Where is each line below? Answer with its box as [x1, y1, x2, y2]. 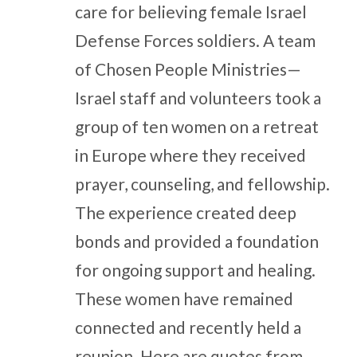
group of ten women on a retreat [74, 116, 319, 136]
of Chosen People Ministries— [74, 59, 301, 79]
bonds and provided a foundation [74, 231, 319, 251]
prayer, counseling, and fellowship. [74, 174, 330, 194]
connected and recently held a [74, 317, 301, 337]
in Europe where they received [74, 145, 306, 165]
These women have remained [74, 288, 293, 308]
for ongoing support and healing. [74, 260, 316, 280]
